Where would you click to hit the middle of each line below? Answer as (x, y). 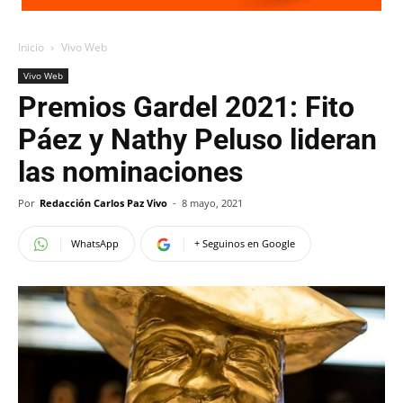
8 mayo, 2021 (212, 203)
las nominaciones (130, 172)
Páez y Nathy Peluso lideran (197, 139)
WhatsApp (95, 243)
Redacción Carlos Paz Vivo (103, 203)
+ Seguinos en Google (245, 243)
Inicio (31, 47)
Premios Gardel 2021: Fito (186, 107)
